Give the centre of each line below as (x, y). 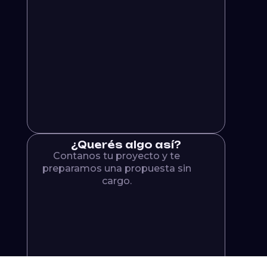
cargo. (117, 181)
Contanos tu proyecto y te (117, 156)
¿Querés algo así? (126, 145)
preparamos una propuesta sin (117, 168)
